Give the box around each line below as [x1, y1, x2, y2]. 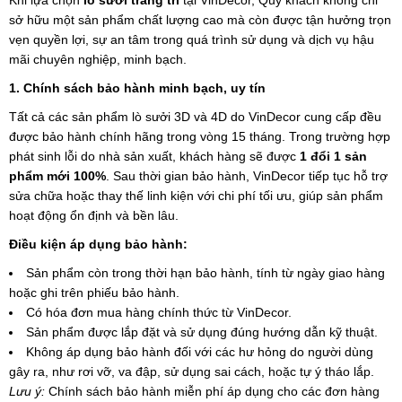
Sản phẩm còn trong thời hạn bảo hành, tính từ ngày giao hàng [26, 266, 385, 281]
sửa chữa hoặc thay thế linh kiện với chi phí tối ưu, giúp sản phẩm [9, 188, 383, 204]
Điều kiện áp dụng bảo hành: [9, 237, 188, 252]
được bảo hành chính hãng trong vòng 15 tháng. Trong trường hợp [9, 129, 390, 144]
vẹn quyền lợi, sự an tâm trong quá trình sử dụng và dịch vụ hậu [9, 32, 374, 48]
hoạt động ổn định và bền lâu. [9, 208, 179, 223]
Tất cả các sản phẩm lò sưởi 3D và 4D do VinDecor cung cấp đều [9, 109, 381, 125]
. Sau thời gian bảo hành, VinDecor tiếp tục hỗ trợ [106, 169, 388, 184]
